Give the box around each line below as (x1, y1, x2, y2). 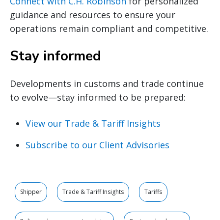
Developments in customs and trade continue (10, 77, 204, 89)
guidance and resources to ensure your (10, 8, 175, 21)
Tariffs (144, 187, 162, 196)
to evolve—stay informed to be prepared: (10, 91, 186, 103)
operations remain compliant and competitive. (10, 22, 208, 34)
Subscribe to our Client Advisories (26, 138, 169, 151)
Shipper (20, 187, 42, 196)
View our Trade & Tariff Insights (26, 117, 161, 129)
